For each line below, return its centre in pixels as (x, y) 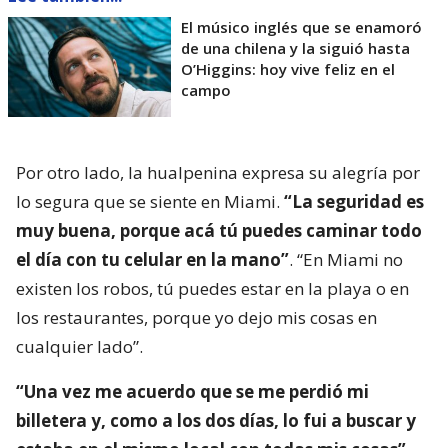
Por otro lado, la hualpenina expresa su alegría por (218, 173)
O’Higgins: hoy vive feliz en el (288, 69)
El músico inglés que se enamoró (301, 27)
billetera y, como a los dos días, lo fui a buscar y (216, 421)
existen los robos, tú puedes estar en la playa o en (212, 289)
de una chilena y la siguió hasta (295, 48)
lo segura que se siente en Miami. (150, 202)
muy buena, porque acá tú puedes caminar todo (219, 231)
